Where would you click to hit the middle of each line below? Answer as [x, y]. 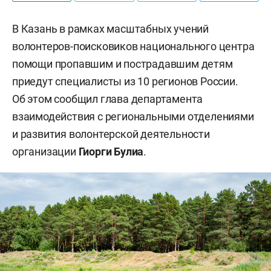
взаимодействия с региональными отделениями [133, 116]
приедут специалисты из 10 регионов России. [125, 81]
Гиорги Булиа [111, 152]
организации [45, 152]
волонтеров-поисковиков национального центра [133, 46]
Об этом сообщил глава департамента [108, 99]
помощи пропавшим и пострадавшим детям [122, 64]
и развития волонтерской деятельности [111, 134]
